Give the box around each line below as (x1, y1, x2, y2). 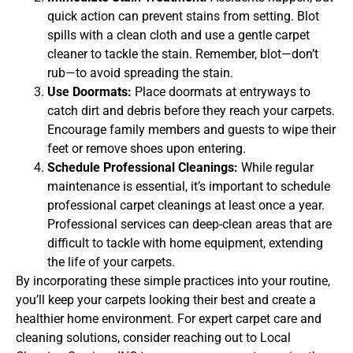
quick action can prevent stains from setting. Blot (47, 9, 319, 24)
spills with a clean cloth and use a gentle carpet (47, 28, 310, 43)
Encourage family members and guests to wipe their (47, 122, 336, 138)
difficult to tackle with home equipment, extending (47, 236, 323, 251)
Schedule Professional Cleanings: (47, 160, 238, 176)
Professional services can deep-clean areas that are (47, 217, 332, 232)
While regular (238, 160, 314, 176)
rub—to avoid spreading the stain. (47, 65, 233, 81)
